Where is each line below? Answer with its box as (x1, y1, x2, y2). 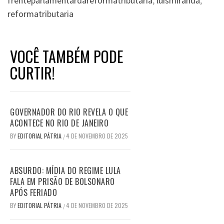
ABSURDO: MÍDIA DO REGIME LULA (10, 164, 121, 176)
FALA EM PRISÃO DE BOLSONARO (10, 175, 115, 187)
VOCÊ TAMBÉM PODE (10, 44, 123, 67)
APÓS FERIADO (10, 186, 57, 198)
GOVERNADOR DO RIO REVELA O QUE (10, 105, 128, 118)
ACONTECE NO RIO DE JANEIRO (10, 116, 108, 129)
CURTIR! (10, 61, 55, 84)
